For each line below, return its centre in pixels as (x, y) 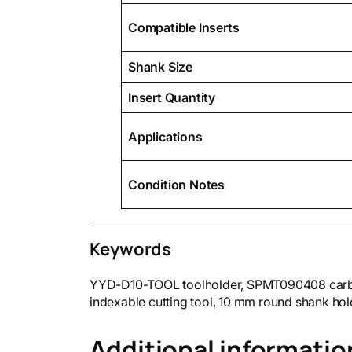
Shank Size (160, 66)
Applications (165, 136)
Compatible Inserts (184, 27)
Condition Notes (176, 184)
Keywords (131, 249)
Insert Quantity (172, 97)
